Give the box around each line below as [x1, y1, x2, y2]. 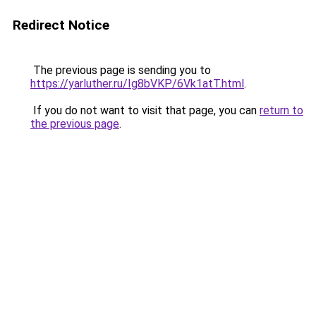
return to [260, 104, 303, 117]
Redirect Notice [13, 17, 109, 33]
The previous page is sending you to [30, 63, 211, 77]
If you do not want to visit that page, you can [30, 104, 260, 117]
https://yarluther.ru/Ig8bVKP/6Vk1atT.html [30, 77, 244, 90]
